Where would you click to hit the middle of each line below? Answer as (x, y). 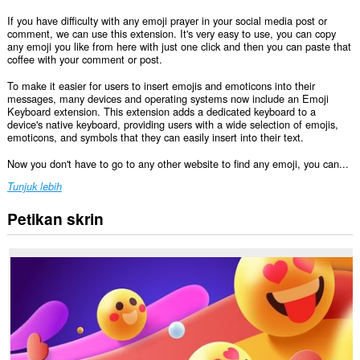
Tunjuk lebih (34, 187)
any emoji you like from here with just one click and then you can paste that (179, 47)
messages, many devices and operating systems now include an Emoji (168, 98)
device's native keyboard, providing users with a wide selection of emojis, (172, 124)
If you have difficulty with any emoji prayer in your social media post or (167, 21)
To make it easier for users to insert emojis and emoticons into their (161, 85)
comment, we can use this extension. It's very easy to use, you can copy (171, 34)
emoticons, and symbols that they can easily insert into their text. (155, 137)
